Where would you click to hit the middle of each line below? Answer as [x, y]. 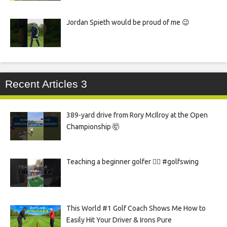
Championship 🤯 [93, 127]
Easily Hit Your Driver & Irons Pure [119, 220]
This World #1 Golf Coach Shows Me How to [136, 209]
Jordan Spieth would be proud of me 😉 [128, 22]
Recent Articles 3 [46, 84]
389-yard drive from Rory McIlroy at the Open [137, 115]
